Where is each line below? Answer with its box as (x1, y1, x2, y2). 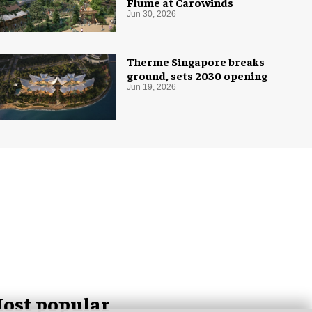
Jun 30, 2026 (127, 9, 176, 19)
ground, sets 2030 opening (127, 68, 267, 83)
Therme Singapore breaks (127, 54, 265, 69)
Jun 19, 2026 (127, 82, 176, 93)
